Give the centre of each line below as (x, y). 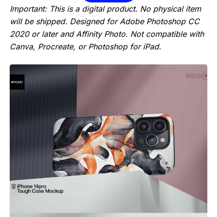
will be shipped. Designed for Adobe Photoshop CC (105, 21)
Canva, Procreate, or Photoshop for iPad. (85, 46)
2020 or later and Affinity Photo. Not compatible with (107, 34)
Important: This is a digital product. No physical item (105, 8)
